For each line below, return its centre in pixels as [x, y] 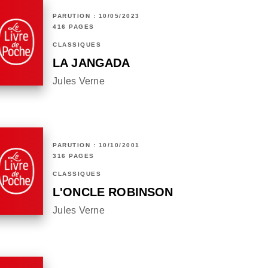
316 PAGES [74, 156]
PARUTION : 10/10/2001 [96, 145]
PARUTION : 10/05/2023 [96, 16]
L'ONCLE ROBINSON [113, 192]
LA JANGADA [92, 63]
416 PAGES [74, 27]
